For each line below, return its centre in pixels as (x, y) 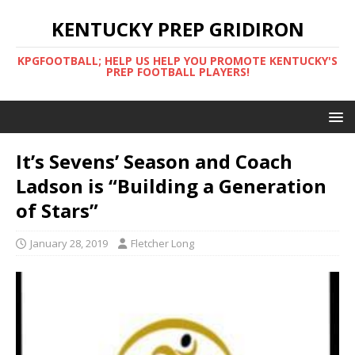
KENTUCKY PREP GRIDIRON (177, 29)
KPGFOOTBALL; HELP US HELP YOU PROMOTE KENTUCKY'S (177, 61)
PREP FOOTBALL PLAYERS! (177, 72)
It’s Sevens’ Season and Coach (154, 161)
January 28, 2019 (69, 243)
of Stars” (57, 210)
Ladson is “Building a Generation (171, 186)
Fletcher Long (162, 243)
